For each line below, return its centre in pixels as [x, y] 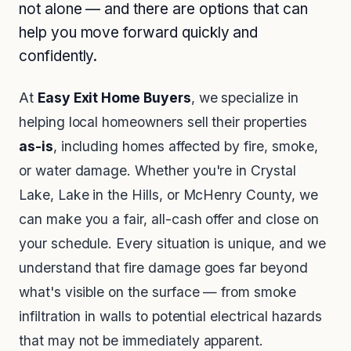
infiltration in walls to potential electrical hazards [171, 317]
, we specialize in [244, 98]
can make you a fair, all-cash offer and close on [169, 219]
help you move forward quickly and [139, 33]
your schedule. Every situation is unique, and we [172, 244]
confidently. [58, 56]
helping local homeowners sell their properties [163, 122]
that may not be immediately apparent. [141, 341]
